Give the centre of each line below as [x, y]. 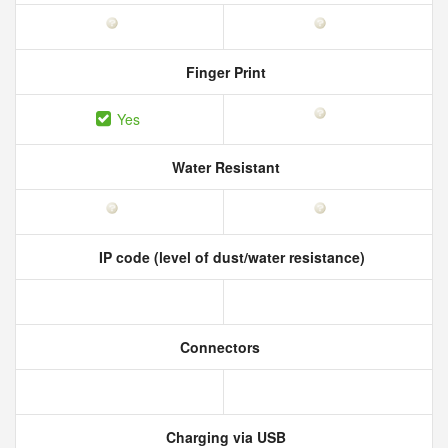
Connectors [218, 347]
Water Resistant [224, 167]
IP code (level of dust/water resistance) [230, 257]
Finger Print [224, 72]
